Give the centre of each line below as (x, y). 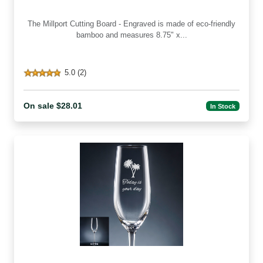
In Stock (223, 106)
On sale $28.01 (53, 106)
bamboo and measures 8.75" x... (131, 35)
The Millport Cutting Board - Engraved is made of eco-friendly (35, 24)
